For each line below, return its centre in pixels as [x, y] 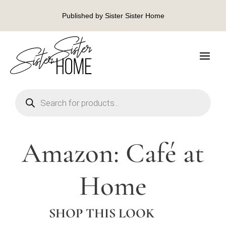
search [26, 99]
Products [30, 92]
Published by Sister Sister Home [113, 16]
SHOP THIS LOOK [102, 213]
